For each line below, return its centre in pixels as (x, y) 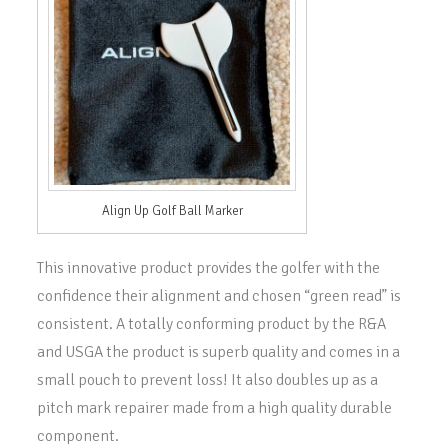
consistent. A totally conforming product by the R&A (212, 323)
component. (78, 435)
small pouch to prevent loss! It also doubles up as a (208, 379)
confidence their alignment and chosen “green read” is (219, 295)
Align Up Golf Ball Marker (172, 210)
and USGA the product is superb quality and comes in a (219, 351)
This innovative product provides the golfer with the (209, 267)
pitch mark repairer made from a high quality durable (215, 407)
